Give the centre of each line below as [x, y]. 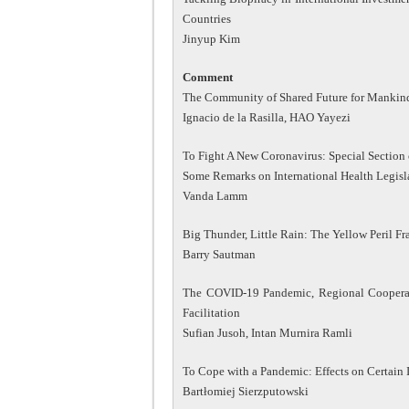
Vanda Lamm [215, 195]
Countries [207, 18]
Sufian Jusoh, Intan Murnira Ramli [267, 332]
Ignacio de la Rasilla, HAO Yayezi [267, 117]
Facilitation [211, 312]
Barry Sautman [219, 254]
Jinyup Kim [211, 38]
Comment [208, 77]
